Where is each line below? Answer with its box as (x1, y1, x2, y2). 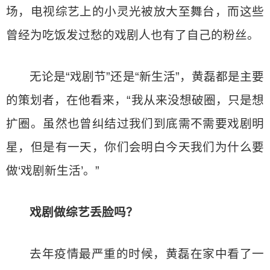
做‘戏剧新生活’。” (6, 164, 99, 177)
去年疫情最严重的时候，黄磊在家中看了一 (30, 247, 264, 260)
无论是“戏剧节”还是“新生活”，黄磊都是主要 (30, 70, 264, 83)
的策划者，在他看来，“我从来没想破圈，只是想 (6, 93, 264, 107)
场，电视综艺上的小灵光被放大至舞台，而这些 (6, 5, 264, 18)
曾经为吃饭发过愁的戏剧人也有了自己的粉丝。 (6, 28, 259, 42)
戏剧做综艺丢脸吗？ (30, 206, 139, 219)
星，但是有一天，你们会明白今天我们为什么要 (6, 140, 264, 154)
